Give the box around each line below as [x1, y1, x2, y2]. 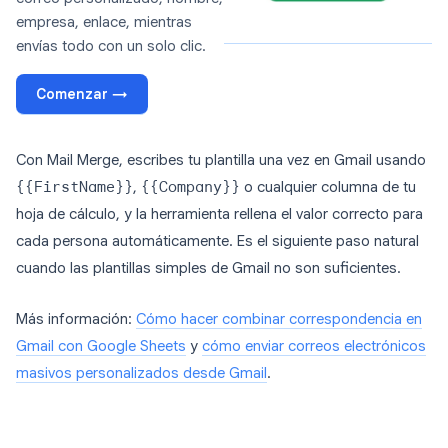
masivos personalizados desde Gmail [16, 364, 267, 383]
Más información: [16, 310, 136, 329]
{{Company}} [141, 178, 240, 197]
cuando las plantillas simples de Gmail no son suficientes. [16, 259, 401, 278]
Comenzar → [36, 85, 128, 104]
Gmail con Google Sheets [16, 337, 186, 356]
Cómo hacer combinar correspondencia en [136, 310, 422, 329]
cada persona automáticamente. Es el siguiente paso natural [16, 232, 419, 251]
